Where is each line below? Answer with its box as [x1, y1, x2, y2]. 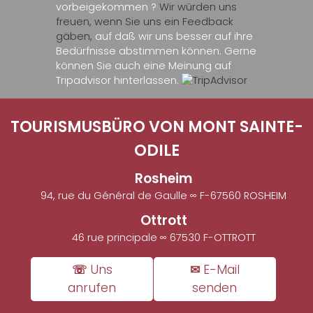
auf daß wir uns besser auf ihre [92, 29, 253, 44]
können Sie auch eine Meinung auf [56, 59, 231, 73]
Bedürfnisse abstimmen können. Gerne [56, 44, 256, 59]
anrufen [68, 279, 117, 297]
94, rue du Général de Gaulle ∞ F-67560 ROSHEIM [41, 189, 287, 203]
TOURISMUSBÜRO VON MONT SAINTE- [10, 115, 303, 138]
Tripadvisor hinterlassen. [56, 73, 182, 88]
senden [192, 279, 238, 297]
